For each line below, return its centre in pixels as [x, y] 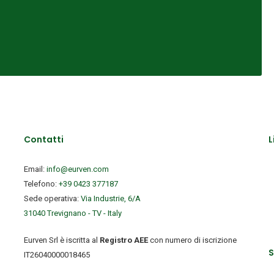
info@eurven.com [78, 169]
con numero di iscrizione [192, 240]
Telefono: [41, 184]
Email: [35, 169]
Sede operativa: [52, 199]
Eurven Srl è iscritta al [62, 240]
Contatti [44, 140]
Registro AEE [124, 240]
